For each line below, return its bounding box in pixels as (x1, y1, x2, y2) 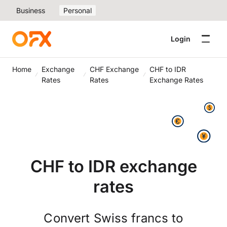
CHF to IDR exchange (30, 156, 197, 176)
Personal (63, 6, 92, 15)
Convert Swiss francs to (44, 211, 183, 225)
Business (16, 6, 45, 15)
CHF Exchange (90, 65, 139, 73)
